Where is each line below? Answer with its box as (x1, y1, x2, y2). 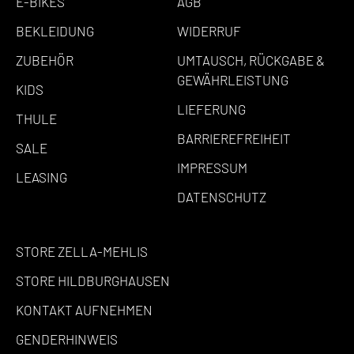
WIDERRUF (177, 22, 241, 39)
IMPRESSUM (177, 159, 247, 175)
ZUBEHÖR (16, 51, 73, 68)
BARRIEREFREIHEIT (177, 130, 291, 146)
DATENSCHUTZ (177, 188, 266, 205)
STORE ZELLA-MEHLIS (16, 243, 148, 259)
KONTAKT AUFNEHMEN (16, 301, 153, 318)
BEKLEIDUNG (16, 22, 94, 39)
